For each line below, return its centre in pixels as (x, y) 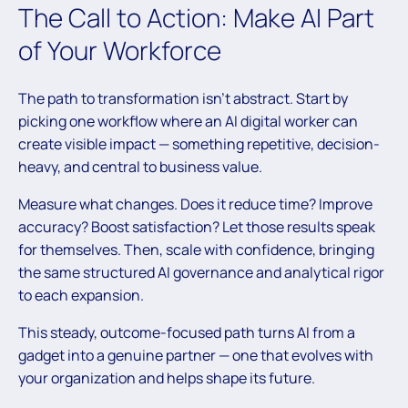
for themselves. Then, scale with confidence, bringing (196, 249)
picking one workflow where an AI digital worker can (188, 121)
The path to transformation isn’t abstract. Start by (183, 98)
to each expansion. (81, 295)
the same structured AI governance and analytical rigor (201, 272)
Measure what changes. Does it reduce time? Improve (195, 204)
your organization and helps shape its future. (167, 377)
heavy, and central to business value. (140, 166)
